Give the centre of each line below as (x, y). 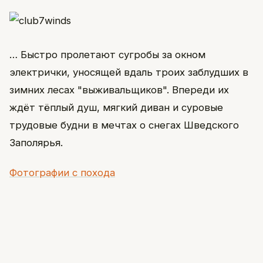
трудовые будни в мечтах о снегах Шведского (124, 125)
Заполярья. (36, 143)
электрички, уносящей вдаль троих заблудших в (129, 73)
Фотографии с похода (62, 172)
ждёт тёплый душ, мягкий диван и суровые (116, 108)
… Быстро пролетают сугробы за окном (107, 55)
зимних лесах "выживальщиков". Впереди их (119, 90)
